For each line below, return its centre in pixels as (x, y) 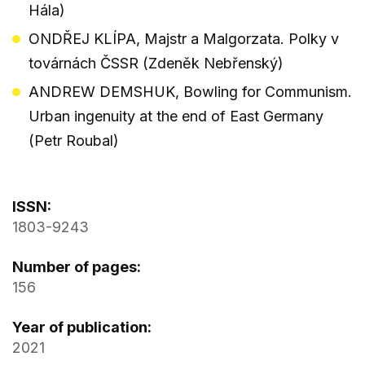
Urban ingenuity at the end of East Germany (176, 116)
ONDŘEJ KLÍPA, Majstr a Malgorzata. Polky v (184, 38)
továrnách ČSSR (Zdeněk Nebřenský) (156, 63)
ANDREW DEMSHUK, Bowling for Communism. (190, 91)
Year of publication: (82, 327)
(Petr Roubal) (74, 140)
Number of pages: (77, 266)
